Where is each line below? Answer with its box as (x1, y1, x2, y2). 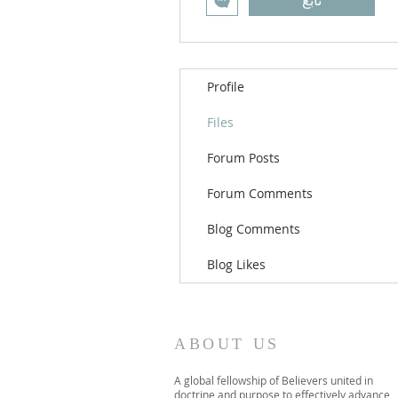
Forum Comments (207, 185, 313, 202)
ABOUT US (174, 335, 280, 353)
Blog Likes (207, 256, 266, 273)
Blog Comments (207, 220, 300, 237)
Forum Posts (207, 149, 280, 166)
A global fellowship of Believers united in (174, 373, 373, 387)
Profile (207, 78, 244, 95)
